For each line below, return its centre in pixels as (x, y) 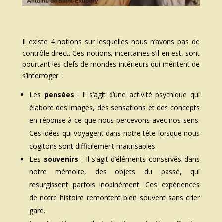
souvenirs (61, 159)
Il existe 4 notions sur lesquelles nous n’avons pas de (111, 42)
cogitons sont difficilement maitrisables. (93, 146)
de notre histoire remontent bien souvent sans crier (114, 198)
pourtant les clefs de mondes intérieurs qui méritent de (111, 64)
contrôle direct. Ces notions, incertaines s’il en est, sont (111, 53)
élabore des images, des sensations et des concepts (114, 108)
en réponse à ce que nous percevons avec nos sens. (114, 120)
